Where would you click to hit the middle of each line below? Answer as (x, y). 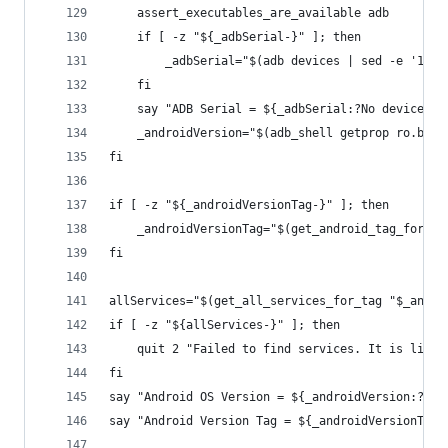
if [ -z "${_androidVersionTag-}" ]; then (249, 205)
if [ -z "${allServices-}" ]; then (224, 325)
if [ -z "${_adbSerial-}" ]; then (249, 37)
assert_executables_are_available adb (263, 13)
